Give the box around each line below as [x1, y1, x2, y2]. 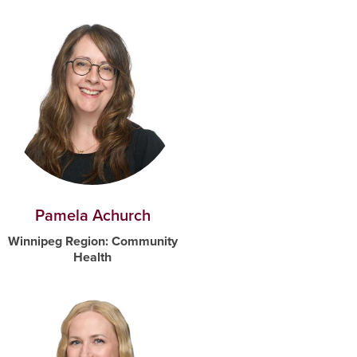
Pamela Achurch [34, 203, 151, 228]
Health [73, 248, 112, 267]
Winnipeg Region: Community [7, 232, 178, 251]
